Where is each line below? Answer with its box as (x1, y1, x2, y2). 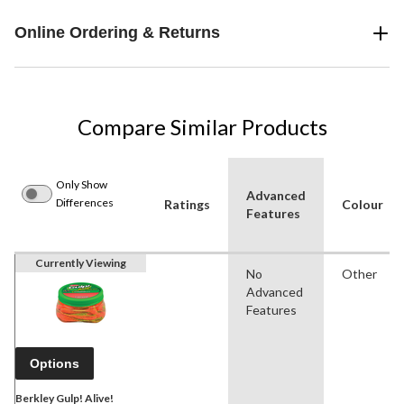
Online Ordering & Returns (14, 23, 220, 42)
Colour (342, 197, 383, 213)
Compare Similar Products (77, 114, 327, 141)
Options (30, 356, 79, 372)
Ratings (164, 197, 210, 213)
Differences (56, 196, 114, 210)
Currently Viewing (35, 256, 126, 271)
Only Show (56, 178, 107, 192)
